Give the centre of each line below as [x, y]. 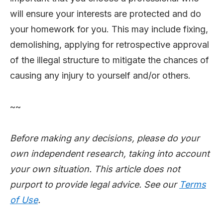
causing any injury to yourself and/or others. [100, 75]
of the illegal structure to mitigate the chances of [110, 60]
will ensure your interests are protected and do [106, 13]
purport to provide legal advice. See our [95, 184]
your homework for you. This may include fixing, [109, 29]
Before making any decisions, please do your [105, 138]
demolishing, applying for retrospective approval [110, 44]
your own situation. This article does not [95, 169]
